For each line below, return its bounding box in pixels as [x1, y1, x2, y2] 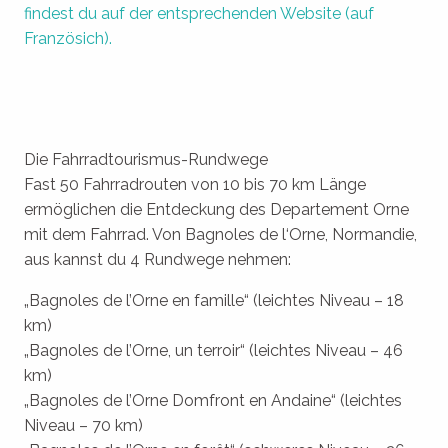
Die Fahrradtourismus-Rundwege [24, 150, 268, 170]
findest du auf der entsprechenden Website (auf [24, 4, 374, 24]
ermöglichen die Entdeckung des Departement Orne [24, 200, 409, 220]
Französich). [24, 29, 112, 49]
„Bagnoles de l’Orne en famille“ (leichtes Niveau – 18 [24, 291, 404, 311]
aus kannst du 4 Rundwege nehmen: [24, 250, 291, 270]
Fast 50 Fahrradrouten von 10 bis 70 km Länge [24, 175, 366, 195]
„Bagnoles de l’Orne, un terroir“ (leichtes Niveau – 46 [24, 341, 403, 361]
